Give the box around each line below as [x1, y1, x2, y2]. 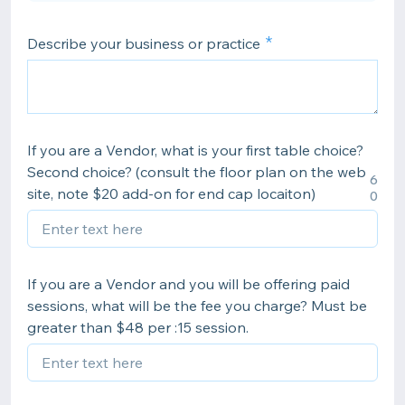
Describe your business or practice [27, 34, 260, 52]
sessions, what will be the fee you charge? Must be [27, 297, 367, 315]
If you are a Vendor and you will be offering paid [27, 275, 350, 293]
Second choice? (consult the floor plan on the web [27, 163, 366, 181]
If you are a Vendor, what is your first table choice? [27, 141, 363, 159]
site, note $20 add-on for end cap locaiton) [27, 184, 316, 202]
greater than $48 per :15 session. [27, 318, 249, 336]
